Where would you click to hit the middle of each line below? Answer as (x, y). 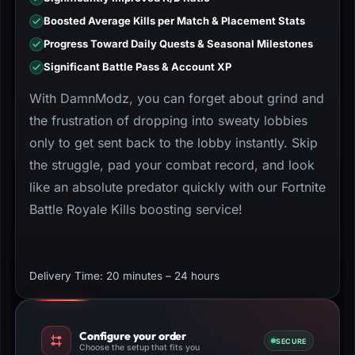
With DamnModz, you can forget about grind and (177, 98)
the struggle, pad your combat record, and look (172, 165)
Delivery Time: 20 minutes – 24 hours (124, 276)
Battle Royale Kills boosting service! (136, 209)
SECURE (291, 341)
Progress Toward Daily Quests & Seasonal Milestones (178, 44)
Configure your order (133, 336)
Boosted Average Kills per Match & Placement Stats (174, 21)
